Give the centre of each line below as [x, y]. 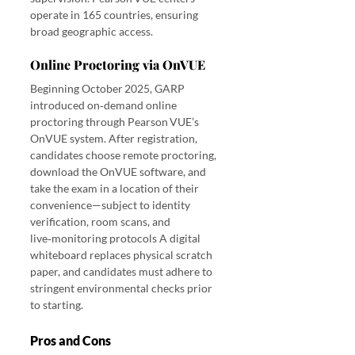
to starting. [58, 305]
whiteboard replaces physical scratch [122, 255]
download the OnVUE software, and [119, 172]
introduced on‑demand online [105, 105]
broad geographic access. [92, 32]
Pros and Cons [71, 341]
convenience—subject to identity [111, 205]
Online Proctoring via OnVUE [118, 65]
